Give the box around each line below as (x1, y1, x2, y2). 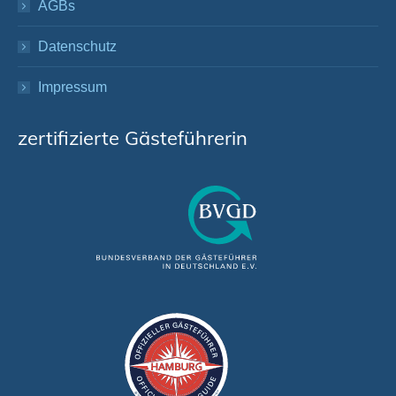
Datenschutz (38, 39, 117, 55)
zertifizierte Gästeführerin (18, 126, 247, 151)
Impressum (38, 80, 107, 95)
